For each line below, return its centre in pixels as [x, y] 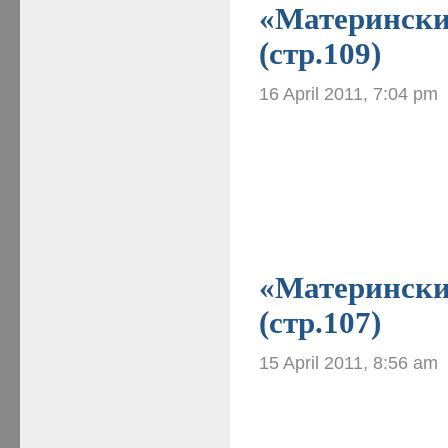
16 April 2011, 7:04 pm [349, 93]
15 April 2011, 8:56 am [349, 362]
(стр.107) [320, 322]
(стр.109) [320, 53]
